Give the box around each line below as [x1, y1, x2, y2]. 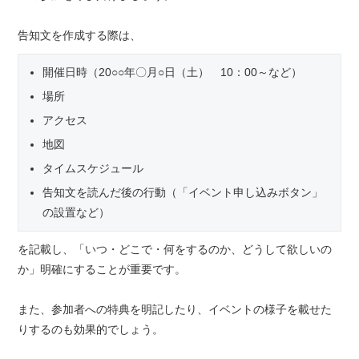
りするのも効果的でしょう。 [18, 323, 164, 337]
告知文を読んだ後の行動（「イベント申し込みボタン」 [42, 186, 324, 200]
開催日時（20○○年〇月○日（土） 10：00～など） [42, 66, 303, 79]
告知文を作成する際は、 [18, 29, 142, 42]
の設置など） [42, 206, 111, 220]
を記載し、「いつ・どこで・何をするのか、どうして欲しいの [18, 243, 333, 256]
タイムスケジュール [42, 162, 144, 175]
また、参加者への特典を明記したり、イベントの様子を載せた [18, 303, 333, 317]
